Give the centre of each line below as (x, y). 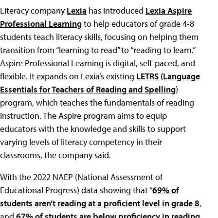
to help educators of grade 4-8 (138, 24)
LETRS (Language (168, 76)
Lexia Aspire (169, 10)
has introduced (116, 10)
